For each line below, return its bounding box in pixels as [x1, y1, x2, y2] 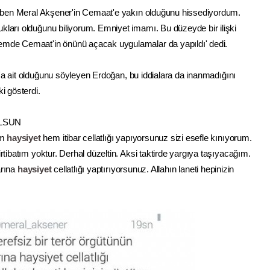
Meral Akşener [16, 7, 72, 17]
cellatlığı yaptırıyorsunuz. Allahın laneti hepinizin [51, 163, 234, 174]
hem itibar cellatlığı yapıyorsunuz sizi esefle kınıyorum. [40, 132, 252, 143]
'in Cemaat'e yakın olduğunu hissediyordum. [72, 7, 241, 17]
